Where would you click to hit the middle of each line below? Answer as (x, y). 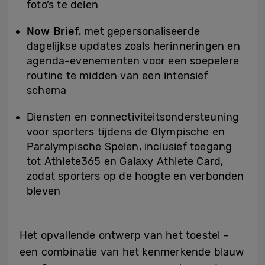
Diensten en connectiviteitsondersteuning (133, 117)
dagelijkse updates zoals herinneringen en (133, 46)
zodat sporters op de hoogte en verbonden (135, 177)
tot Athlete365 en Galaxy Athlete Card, (125, 162)
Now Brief (53, 32)
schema (47, 91)
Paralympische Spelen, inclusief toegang (130, 147)
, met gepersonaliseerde (139, 32)
